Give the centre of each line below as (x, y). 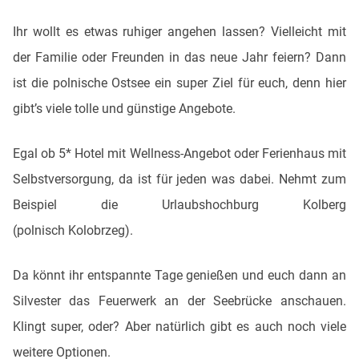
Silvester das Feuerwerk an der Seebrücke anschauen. (179, 301)
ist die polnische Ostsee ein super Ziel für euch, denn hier (179, 83)
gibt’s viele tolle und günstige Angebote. (124, 109)
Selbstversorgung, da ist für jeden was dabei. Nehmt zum (179, 179)
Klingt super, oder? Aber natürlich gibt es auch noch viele (179, 327)
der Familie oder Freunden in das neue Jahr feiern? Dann (179, 57)
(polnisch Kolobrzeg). (73, 230)
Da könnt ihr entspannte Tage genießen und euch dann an (179, 275)
